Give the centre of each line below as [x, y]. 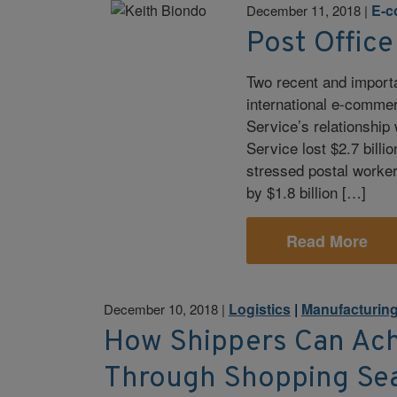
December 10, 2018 [160, 308]
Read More [327, 241]
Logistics [259, 308]
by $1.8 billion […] [307, 192]
